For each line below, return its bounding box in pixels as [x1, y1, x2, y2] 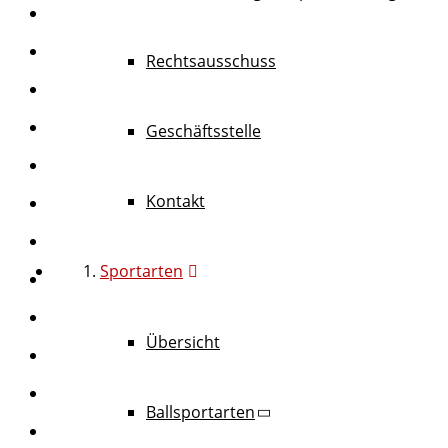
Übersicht [146, 330, 220, 353]
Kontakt [146, 189, 205, 212]
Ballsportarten [146, 400, 255, 423]
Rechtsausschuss [146, 49, 276, 72]
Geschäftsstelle [146, 119, 261, 142]
